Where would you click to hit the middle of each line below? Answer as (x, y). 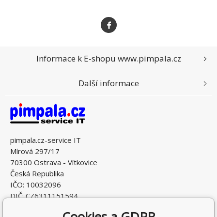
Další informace (108, 83)
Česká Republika (37, 173)
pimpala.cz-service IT (46, 140)
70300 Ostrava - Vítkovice (54, 162)
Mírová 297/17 (35, 151)
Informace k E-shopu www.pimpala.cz (108, 59)
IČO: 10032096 (36, 184)
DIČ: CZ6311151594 (44, 195)
